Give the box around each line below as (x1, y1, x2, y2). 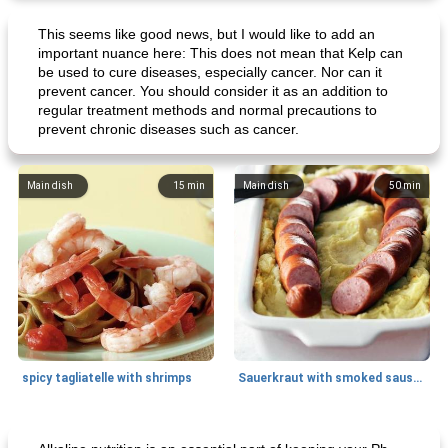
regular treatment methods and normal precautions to (38, 102, 377, 118)
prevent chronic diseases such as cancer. (38, 121, 299, 137)
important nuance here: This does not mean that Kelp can (38, 45, 403, 61)
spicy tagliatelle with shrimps (22, 371, 192, 385)
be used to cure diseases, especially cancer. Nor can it (38, 64, 382, 80)
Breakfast (27, 429, 70, 440)
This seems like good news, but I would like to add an (38, 26, 375, 42)
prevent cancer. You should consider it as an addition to (38, 83, 388, 99)
